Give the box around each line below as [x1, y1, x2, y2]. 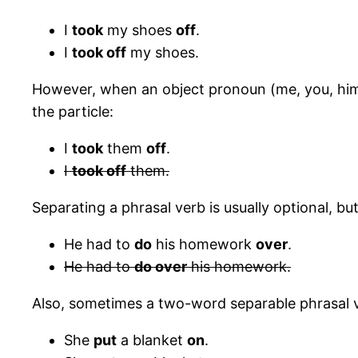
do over [134, 258, 187, 276]
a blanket [117, 332, 187, 349]
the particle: [32, 103, 113, 121]
